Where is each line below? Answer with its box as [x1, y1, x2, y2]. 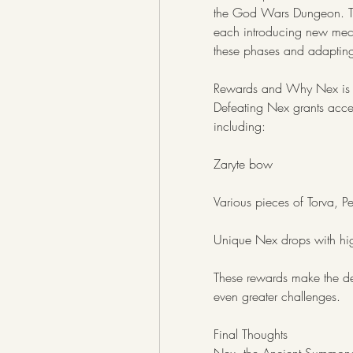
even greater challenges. [214, 288, 340, 305]
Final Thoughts [214, 325, 288, 343]
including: [214, 117, 266, 135]
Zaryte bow [214, 155, 273, 173]
